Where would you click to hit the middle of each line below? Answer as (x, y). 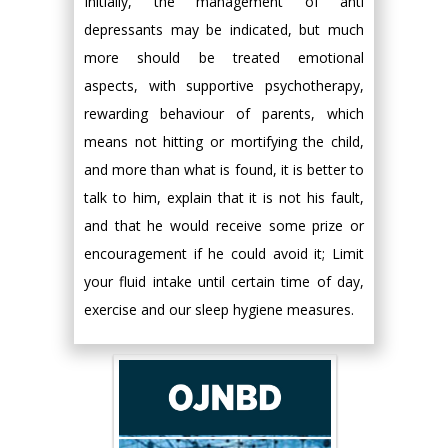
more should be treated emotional (224, 57)
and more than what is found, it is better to (224, 169)
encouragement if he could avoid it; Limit (224, 253)
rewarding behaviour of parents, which (224, 113)
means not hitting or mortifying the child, (224, 141)
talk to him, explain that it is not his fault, (224, 197)
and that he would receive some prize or (224, 225)
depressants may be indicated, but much (224, 29)
